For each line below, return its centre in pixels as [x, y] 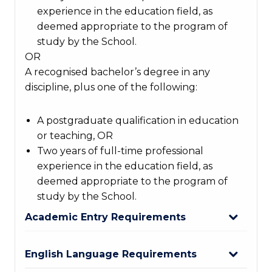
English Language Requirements [111, 254]
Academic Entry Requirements [105, 217]
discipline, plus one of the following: [111, 87]
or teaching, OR [75, 136]
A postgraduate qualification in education [138, 121]
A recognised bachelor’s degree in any [117, 72]
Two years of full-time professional [120, 151]
